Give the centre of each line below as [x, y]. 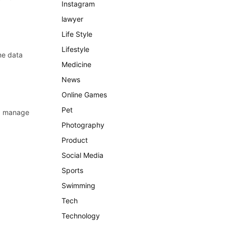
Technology [81, 216]
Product [75, 140]
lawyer [72, 19]
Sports [72, 170]
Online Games [84, 95]
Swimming [78, 185]
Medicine [76, 64]
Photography [83, 125]
